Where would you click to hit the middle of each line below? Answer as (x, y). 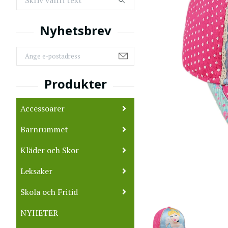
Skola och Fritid (49, 192)
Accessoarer (42, 108)
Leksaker (36, 171)
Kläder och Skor (50, 150)
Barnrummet (44, 129)
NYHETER (39, 212)
